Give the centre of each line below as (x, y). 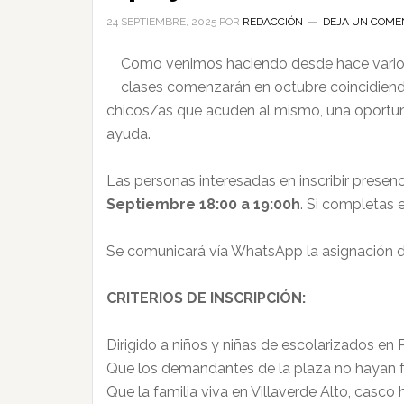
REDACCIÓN (273, 22)
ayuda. (129, 134)
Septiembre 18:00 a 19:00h (203, 204)
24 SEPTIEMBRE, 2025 (161, 22)
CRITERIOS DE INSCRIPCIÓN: (206, 298)
